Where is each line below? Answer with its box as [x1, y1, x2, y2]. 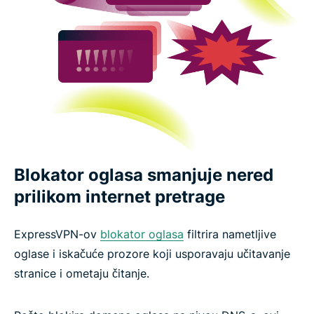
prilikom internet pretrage [14, 186, 225, 207]
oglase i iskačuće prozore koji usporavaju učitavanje [14, 246, 290, 261]
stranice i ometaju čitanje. [14, 266, 149, 280]
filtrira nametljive [184, 226, 276, 241]
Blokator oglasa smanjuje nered [14, 164, 273, 185]
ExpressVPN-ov [14, 226, 100, 241]
